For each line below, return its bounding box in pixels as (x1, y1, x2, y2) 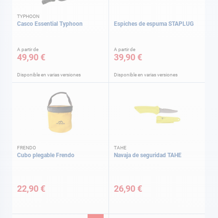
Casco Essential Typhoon (17, 20, 83, 27)
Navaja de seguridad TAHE (114, 152, 182, 159)
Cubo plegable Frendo (17, 152, 74, 159)
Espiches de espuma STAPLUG (114, 20, 194, 27)
